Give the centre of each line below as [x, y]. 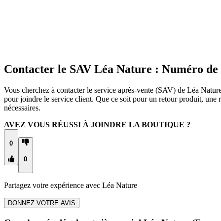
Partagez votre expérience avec [53, 185]
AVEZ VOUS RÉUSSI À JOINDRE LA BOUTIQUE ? [97, 125]
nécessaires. [22, 108]
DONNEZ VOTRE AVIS [42, 203]
